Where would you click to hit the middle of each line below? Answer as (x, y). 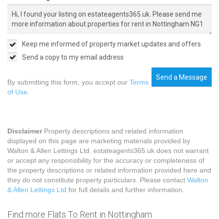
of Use (17, 92)
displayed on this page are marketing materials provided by (99, 141)
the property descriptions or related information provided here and (109, 170)
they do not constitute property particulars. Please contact (97, 180)
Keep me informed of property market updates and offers (111, 44)
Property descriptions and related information (113, 131)
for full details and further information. (125, 190)
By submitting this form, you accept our (68, 82)
